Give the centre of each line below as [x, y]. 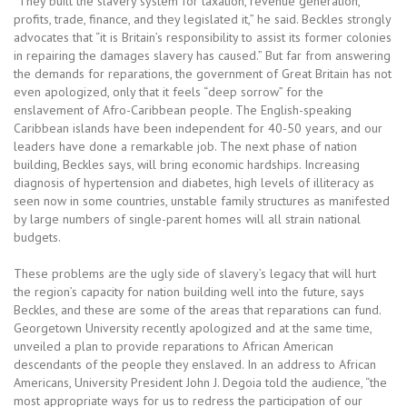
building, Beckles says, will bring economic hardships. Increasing [187, 164]
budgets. [37, 237]
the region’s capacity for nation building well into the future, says [189, 292]
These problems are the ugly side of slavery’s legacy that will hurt [195, 273]
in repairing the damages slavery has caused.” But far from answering [202, 55]
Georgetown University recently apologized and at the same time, [193, 328]
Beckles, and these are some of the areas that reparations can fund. [197, 310]
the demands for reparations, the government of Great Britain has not [203, 74]
